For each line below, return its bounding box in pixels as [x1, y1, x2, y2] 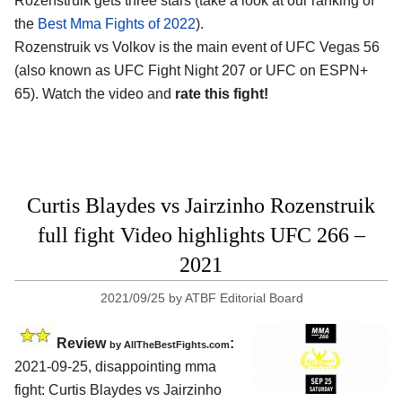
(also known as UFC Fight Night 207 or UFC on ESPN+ [14, 62, 368, 78]
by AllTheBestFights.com [109, 338, 230, 350]
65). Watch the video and [14, 85, 175, 101]
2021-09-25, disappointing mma [14, 358, 216, 374]
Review [57, 335, 109, 351]
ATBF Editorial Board [185, 290, 304, 305]
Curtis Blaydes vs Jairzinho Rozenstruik [27, 193, 375, 217]
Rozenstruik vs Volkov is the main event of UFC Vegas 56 [14, 39, 380, 55]
